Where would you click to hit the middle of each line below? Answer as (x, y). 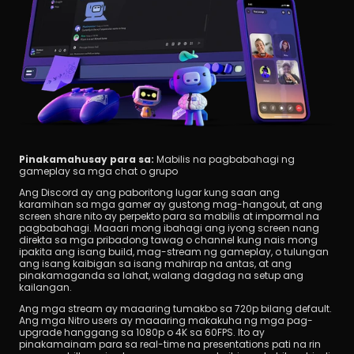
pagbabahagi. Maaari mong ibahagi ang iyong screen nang (169, 228)
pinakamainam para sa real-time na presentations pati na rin (170, 344)
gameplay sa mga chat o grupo (98, 171)
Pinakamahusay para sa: (87, 159)
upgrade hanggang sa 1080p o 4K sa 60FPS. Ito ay (142, 332)
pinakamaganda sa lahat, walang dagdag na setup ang (161, 275)
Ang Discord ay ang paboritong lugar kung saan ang (149, 192)
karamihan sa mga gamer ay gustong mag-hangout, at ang (171, 204)
